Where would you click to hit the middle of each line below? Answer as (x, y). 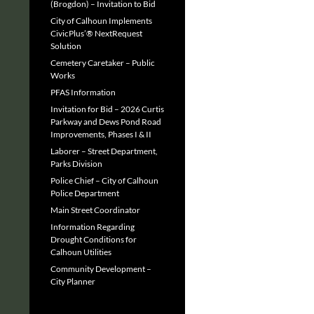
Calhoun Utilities (81, 252)
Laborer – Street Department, (104, 151)
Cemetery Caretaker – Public (103, 63)
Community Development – (101, 269)
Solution (66, 46)
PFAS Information (83, 92)
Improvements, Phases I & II (101, 134)
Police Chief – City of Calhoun (104, 180)
